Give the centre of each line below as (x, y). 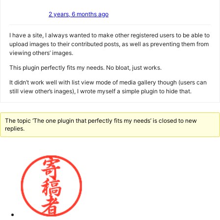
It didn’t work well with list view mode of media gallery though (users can (108, 82)
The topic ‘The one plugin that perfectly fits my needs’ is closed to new (101, 121)
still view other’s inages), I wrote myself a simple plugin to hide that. (100, 91)
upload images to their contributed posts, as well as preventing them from (109, 44)
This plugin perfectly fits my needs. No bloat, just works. (85, 68)
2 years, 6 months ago (79, 14)
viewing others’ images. (41, 53)
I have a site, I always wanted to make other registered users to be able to (110, 35)
